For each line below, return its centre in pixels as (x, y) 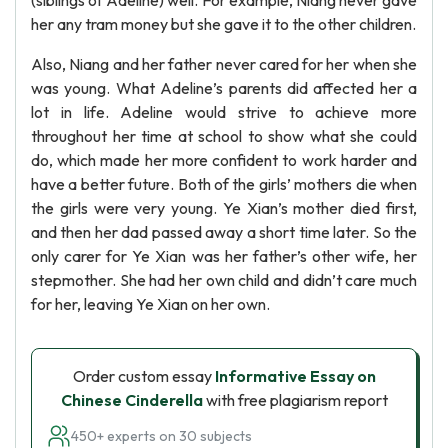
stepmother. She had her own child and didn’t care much (224, 280)
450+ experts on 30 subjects (161, 436)
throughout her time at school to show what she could (224, 136)
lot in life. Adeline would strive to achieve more (224, 112)
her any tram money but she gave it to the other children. (223, 24)
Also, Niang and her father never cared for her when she (224, 64)
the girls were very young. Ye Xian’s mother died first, (224, 208)
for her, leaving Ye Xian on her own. (150, 304)
